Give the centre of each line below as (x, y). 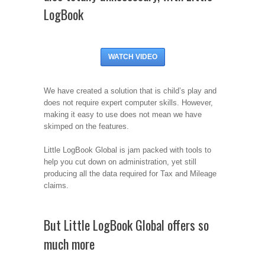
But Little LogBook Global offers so (126, 225)
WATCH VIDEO (132, 57)
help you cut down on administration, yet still (120, 162)
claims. (56, 185)
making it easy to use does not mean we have (123, 114)
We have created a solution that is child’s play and (130, 91)
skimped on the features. (86, 126)
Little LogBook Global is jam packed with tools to (127, 150)
